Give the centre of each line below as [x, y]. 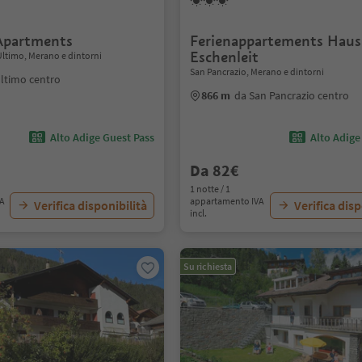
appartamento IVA [227, 201]
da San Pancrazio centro [292, 95]
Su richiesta [208, 266]
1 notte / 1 [210, 189]
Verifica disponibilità [91, 205]
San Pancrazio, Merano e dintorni [257, 72]
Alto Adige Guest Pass [103, 137]
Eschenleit [225, 57]
